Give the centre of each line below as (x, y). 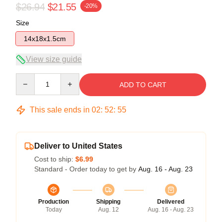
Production (54, 201)
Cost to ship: (55, 159)
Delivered (171, 201)
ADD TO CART (143, 84)
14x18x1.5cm (45, 38)
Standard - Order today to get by (86, 169)
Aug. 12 (108, 209)
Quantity (28, 78)
